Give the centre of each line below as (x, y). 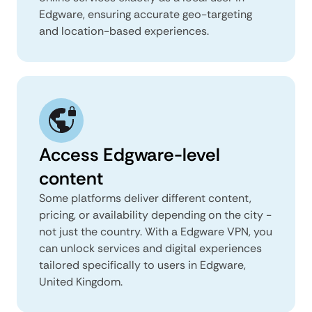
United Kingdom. (81, 281)
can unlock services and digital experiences (150, 248)
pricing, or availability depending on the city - (155, 214)
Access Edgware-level (130, 154)
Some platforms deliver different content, (145, 198)
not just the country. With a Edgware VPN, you (156, 231)
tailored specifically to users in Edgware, (142, 265)
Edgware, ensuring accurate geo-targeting (146, 14)
